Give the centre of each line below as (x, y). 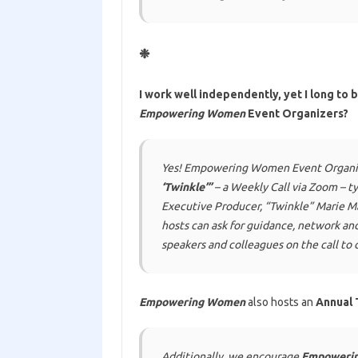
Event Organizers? (296, 113)
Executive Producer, (213, 206)
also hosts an (280, 302)
